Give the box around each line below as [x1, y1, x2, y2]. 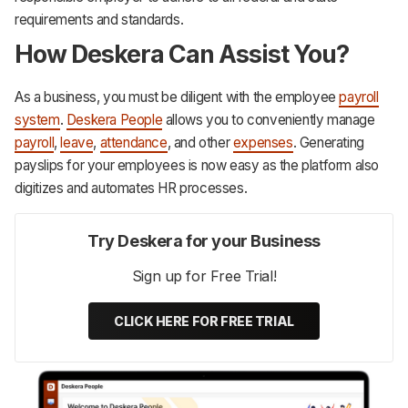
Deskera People [66, 110, 163, 128]
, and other [167, 133, 233, 151]
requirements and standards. [15, 10, 184, 28]
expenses [232, 133, 293, 151]
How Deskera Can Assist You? [15, 39, 350, 69]
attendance [99, 133, 168, 151]
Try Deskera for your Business [87, 231, 321, 251]
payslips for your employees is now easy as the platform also [15, 156, 380, 174]
